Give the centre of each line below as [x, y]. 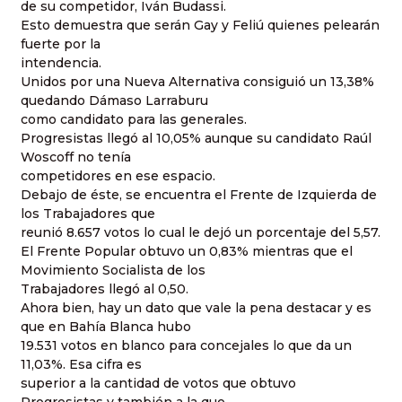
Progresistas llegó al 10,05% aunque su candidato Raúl [196, 139]
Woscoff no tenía [76, 157]
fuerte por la [61, 44]
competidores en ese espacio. [118, 176]
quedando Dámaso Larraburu [114, 101]
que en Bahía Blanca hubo [106, 327]
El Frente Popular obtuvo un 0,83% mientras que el [187, 252]
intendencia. [61, 63]
